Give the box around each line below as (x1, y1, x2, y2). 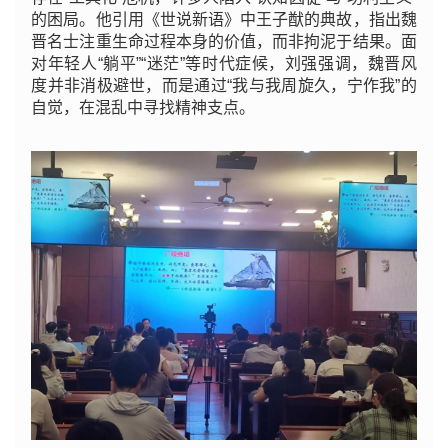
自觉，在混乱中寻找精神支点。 (31, 98, 256, 116)
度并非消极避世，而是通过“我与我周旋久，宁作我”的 (31, 76, 417, 94)
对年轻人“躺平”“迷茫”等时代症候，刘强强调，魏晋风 (31, 54, 417, 72)
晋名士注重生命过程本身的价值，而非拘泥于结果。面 (31, 32, 417, 50)
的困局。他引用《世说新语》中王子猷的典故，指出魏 (31, 10, 417, 28)
